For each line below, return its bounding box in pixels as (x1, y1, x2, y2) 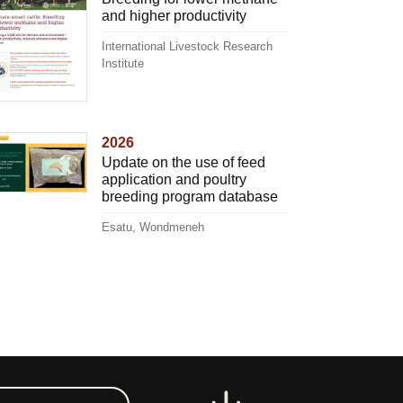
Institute (101, 56, 144, 70)
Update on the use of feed (101, 154, 265, 170)
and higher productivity (101, 7, 246, 23)
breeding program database (101, 188, 278, 204)
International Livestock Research (101, 39, 273, 53)
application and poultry (101, 171, 246, 187)
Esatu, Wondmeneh (101, 219, 204, 234)
